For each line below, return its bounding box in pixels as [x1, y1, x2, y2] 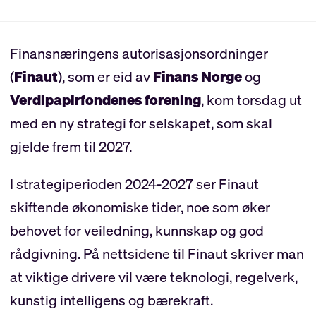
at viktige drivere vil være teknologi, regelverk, [9, 267, 298, 286]
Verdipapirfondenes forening [9, 90, 201, 109]
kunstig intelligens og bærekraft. [9, 290, 213, 310]
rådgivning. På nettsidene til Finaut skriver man [9, 243, 304, 263]
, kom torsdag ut [200, 90, 302, 109]
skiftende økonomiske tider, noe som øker [9, 197, 270, 217]
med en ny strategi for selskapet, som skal [9, 113, 272, 133]
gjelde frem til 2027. [9, 136, 132, 156]
